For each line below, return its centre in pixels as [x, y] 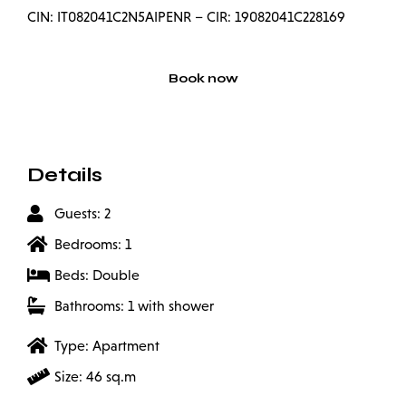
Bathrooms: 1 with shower [134, 306]
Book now [203, 79]
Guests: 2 [82, 214]
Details [65, 175]
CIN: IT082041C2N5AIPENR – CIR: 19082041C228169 [186, 17]
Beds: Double [97, 275]
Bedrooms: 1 [93, 245]
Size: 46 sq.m [95, 377]
